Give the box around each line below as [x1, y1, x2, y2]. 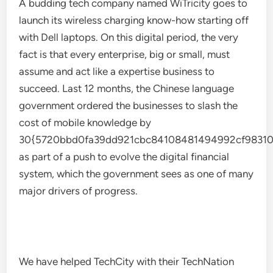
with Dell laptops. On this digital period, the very [19, 31, 239, 43]
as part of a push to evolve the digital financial [19, 151, 230, 163]
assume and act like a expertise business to [19, 65, 215, 77]
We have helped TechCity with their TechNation [19, 255, 235, 268]
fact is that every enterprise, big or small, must [19, 48, 230, 60]
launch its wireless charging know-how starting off [19, 14, 249, 26]
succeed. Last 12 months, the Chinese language [19, 82, 235, 94]
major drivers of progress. [19, 185, 138, 197]
